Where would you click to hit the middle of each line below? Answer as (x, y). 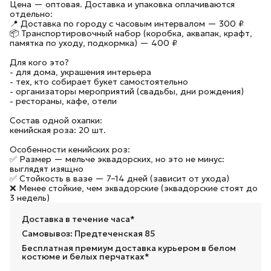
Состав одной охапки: (56, 120)
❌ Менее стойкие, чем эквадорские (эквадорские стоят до (134, 188)
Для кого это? (39, 62)
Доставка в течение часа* (78, 219)
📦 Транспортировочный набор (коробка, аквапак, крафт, (131, 33)
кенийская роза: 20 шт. (58, 130)
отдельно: (31, 14)
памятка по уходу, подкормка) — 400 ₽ (93, 43)
